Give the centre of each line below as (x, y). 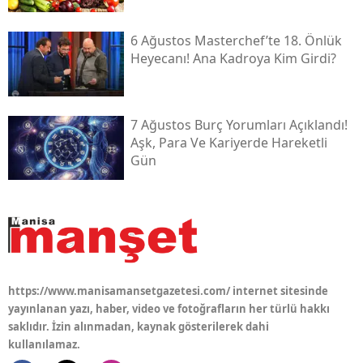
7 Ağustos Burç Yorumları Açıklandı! (239, 124)
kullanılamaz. (44, 344)
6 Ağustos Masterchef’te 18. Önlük (236, 40)
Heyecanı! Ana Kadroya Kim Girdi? (233, 58)
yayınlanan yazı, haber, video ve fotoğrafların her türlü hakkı (169, 308)
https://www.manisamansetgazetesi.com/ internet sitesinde (168, 290)
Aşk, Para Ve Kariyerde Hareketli (228, 142)
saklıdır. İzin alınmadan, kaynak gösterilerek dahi (139, 326)
